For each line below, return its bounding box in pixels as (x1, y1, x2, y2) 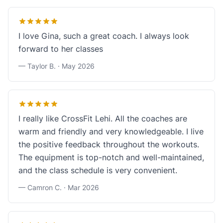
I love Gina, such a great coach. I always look (18, 31, 189, 41)
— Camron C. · (18, 183, 68, 192)
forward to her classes (18, 44, 103, 54)
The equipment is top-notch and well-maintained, (18, 152, 204, 162)
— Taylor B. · (18, 62, 62, 70)
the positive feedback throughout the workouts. (18, 139, 199, 149)
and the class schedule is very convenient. (18, 165, 177, 175)
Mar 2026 (68, 183, 99, 192)
